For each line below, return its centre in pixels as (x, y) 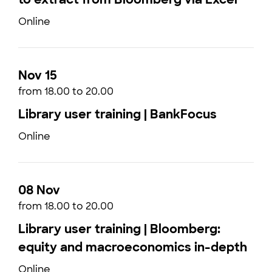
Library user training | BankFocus (117, 114)
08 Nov (39, 190)
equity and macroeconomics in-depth (133, 247)
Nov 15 (38, 75)
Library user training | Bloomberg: (119, 229)
